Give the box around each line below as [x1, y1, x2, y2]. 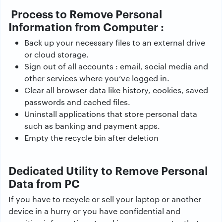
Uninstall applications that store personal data [24, 109, 197, 119]
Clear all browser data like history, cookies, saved [24, 85, 208, 95]
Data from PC [8, 175, 80, 190]
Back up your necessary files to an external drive [24, 37, 205, 48]
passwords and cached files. [24, 97, 130, 107]
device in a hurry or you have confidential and [8, 206, 180, 216]
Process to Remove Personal [8, 6, 162, 21]
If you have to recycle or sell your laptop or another [8, 194, 201, 204]
